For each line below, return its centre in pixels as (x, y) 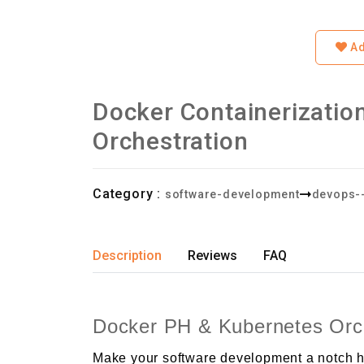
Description (127, 256)
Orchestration (171, 141)
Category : (127, 193)
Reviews (212, 256)
